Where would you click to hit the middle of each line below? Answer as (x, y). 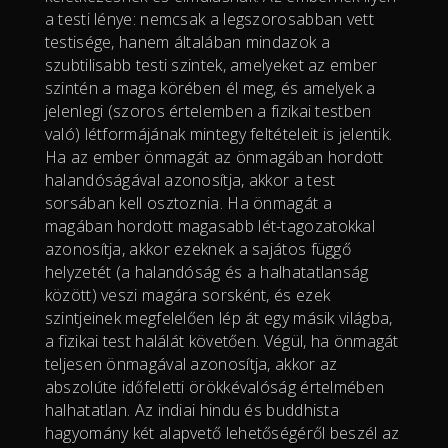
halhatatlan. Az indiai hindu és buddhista (192, 409)
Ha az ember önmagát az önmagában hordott (214, 156)
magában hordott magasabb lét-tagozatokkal (210, 225)
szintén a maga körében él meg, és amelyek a (210, 87)
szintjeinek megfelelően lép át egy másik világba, (218, 317)
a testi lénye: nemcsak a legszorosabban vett (209, 18)
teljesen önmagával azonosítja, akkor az (191, 363)
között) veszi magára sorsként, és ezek (187, 294)
